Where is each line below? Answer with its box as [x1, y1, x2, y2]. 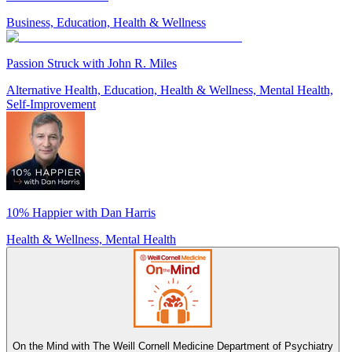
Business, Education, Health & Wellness [6, 15, 206, 29]
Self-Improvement [6, 97, 96, 111]
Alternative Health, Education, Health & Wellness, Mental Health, [6, 82, 333, 97]
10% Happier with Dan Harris [6, 205, 156, 219]
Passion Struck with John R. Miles [6, 56, 177, 70]
